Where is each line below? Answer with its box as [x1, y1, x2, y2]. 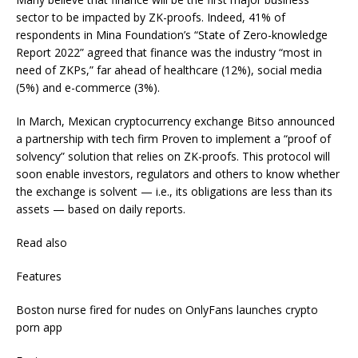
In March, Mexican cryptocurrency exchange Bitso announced [16, 113, 335, 129]
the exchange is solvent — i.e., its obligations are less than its [16, 184, 332, 199]
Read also [16, 235, 67, 250]
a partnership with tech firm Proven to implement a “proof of [16, 131, 331, 146]
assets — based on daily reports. [16, 201, 189, 217]
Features [16, 268, 62, 284]
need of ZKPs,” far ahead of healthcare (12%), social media [16, 62, 322, 78]
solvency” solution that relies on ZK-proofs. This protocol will [16, 149, 330, 164]
